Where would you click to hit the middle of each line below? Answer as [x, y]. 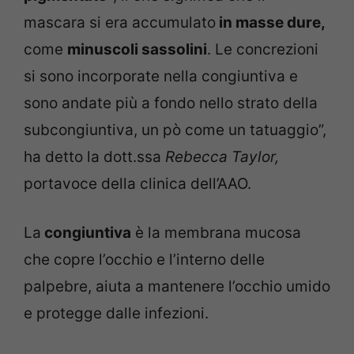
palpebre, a [64, 286]
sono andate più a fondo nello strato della [171, 103]
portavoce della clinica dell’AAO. [137, 183]
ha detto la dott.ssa [94, 156]
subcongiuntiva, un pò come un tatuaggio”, [175, 130]
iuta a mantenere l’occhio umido [217, 286]
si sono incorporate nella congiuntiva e [161, 76]
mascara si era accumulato [120, 22]
